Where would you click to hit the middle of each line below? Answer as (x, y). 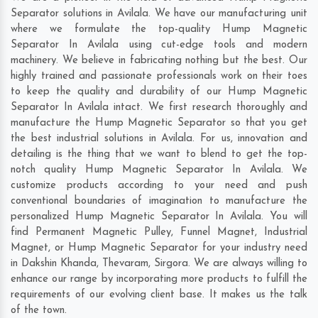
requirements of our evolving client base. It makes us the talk (159, 295)
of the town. (39, 311)
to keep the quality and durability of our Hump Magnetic (159, 92)
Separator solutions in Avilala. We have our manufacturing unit (159, 14)
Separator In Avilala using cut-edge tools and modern (159, 45)
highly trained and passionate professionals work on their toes (159, 77)
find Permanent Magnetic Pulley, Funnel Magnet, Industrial (159, 233)
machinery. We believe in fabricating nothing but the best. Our (159, 61)
